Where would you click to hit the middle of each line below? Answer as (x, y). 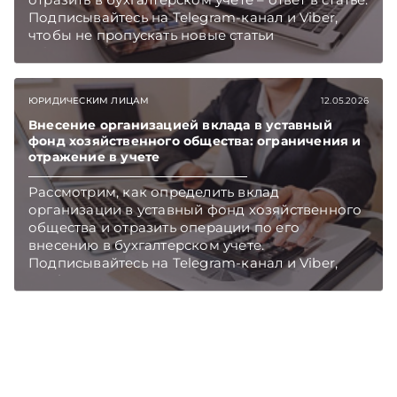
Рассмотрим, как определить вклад (154, 192)
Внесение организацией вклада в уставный (180, 125)
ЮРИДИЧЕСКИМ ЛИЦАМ (89, 101)
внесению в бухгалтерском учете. (147, 245)
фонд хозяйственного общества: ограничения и (195, 141)
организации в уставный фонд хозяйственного (195, 210)
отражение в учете (94, 157)
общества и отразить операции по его (164, 227)
